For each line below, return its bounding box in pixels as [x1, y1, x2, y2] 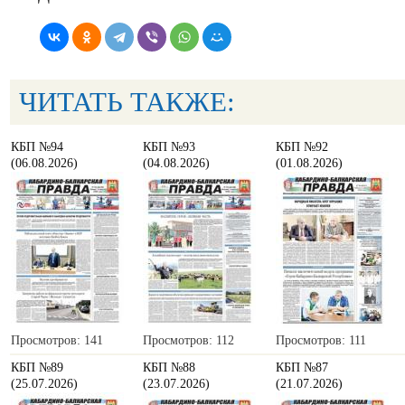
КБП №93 [143, 140, 195, 155]
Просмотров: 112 [143, 334, 234, 348]
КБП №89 [11, 361, 63, 375]
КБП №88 [143, 361, 195, 375]
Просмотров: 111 [276, 334, 366, 348]
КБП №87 [276, 361, 328, 375]
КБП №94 [11, 140, 63, 155]
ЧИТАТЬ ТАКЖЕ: [19, 86, 235, 118]
